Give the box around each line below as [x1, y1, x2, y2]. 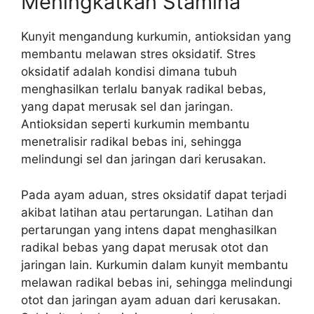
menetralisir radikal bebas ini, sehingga [21, 135, 242, 149]
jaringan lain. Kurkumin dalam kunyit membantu [21, 257, 288, 272]
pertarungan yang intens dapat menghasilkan [21, 222, 277, 237]
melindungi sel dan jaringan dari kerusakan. [21, 152, 266, 166]
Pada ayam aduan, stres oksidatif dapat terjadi [21, 187, 287, 202]
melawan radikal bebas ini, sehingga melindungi [21, 275, 292, 289]
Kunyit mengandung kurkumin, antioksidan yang [21, 29, 291, 43]
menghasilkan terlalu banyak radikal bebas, [21, 82, 266, 96]
